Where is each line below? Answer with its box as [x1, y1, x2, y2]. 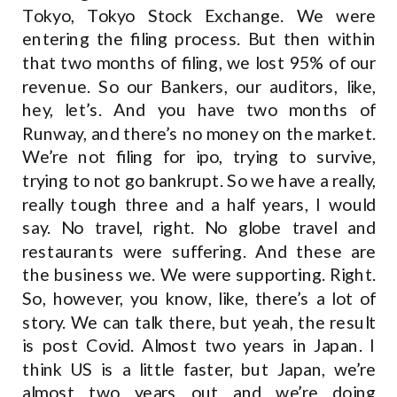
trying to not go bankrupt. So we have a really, [22, 169, 377, 191]
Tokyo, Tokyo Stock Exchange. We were [22, 4, 377, 27]
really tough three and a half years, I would [22, 193, 377, 215]
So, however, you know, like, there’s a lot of [22, 287, 377, 309]
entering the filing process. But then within [22, 28, 377, 50]
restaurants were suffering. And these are [22, 240, 377, 262]
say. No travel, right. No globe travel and [22, 216, 377, 238]
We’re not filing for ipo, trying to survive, [22, 146, 377, 167]
